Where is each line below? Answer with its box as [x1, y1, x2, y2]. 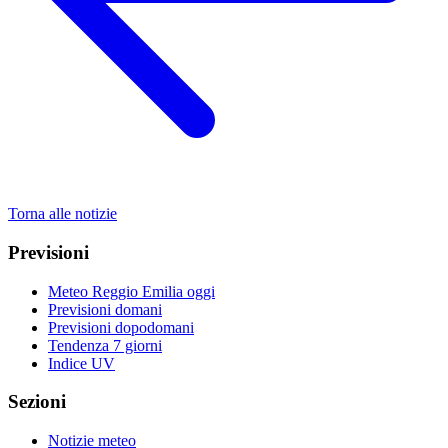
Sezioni [8, 391, 66, 413]
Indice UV [48, 354, 115, 372]
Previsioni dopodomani [48, 318, 194, 336]
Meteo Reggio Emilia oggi [48, 282, 215, 300]
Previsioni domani [48, 300, 162, 318]
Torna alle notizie [8, 205, 117, 223]
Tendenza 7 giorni [48, 336, 162, 354]
